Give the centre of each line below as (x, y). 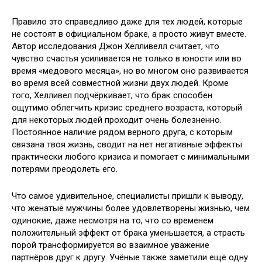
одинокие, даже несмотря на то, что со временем (113, 220)
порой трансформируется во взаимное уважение (111, 245)
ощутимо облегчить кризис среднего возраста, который (127, 108)
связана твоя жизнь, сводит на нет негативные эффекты (127, 144)
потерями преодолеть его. (65, 169)
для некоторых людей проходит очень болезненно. (117, 120)
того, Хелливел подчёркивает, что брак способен (112, 95)
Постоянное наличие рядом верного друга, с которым (122, 132)
